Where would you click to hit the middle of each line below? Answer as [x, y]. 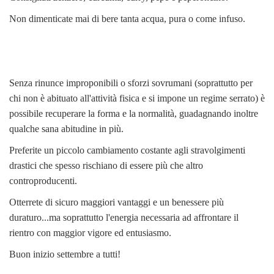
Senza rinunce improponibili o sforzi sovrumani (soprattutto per [131, 83]
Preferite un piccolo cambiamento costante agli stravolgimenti [127, 150]
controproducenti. [43, 180]
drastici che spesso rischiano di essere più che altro [106, 165]
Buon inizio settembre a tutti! [65, 254]
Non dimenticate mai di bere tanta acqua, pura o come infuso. [127, 18]
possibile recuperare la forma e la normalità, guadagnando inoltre [134, 113]
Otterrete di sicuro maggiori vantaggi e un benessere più [117, 202]
